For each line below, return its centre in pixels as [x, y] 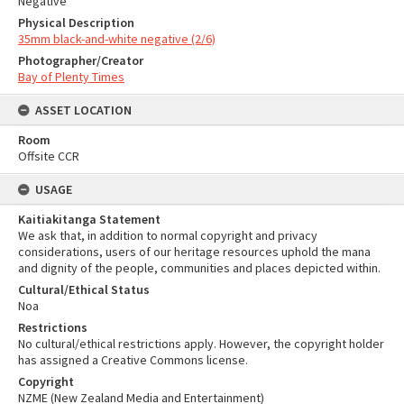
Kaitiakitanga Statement [89, 219]
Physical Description [76, 23]
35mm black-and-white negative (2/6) [117, 39]
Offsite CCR [49, 156]
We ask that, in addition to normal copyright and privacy [168, 235]
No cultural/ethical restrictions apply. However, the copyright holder [201, 344]
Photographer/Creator [81, 60]
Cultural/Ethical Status [84, 289]
